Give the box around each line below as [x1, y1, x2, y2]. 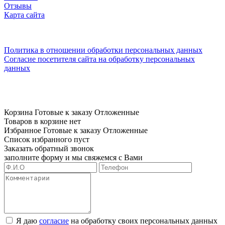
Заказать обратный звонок [4, 144, 94, 153]
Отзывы [4, 1, 32, 10]
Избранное [4, 126, 41, 135]
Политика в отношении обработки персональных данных [4, 45, 202, 54]
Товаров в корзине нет [4, 117, 81, 126]
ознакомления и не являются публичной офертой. [4, 36, 175, 45]
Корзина [4, 107, 33, 117]
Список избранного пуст [4, 135, 89, 144]
